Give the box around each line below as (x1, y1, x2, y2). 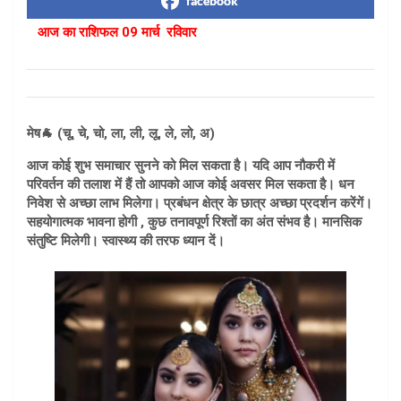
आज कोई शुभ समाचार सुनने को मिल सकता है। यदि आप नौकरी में (27, 158, 335, 175)
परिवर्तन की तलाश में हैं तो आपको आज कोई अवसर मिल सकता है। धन (27, 176, 354, 193)
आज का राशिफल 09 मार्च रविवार (38, 24, 197, 41)
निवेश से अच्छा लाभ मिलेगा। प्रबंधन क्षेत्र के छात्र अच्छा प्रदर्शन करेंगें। (27, 195, 372, 212)
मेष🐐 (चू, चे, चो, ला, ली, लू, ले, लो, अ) (27, 125, 215, 142)
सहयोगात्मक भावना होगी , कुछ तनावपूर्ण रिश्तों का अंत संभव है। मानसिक (27, 214, 362, 231)
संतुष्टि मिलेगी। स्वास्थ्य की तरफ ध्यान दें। (27, 233, 225, 250)
